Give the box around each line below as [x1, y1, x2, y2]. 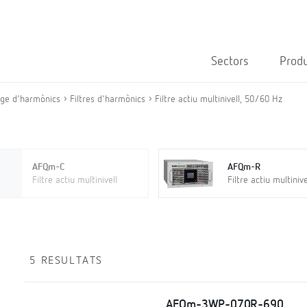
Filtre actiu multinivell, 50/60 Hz [155, 95, 282, 104]
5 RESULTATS [29, 256, 103, 267]
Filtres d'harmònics [70, 95, 145, 104]
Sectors [211, 56, 249, 68]
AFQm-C [32, 162, 64, 172]
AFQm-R [227, 162, 260, 172]
